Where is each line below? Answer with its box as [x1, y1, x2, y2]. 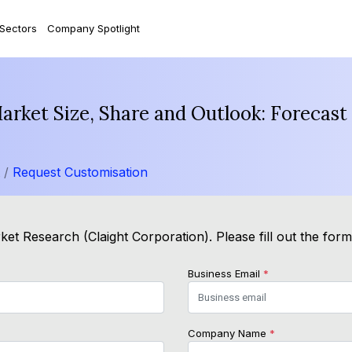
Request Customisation [13, 164, 148, 181]
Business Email [188, 267, 263, 280]
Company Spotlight [46, 21, 140, 35]
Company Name [188, 327, 269, 340]
